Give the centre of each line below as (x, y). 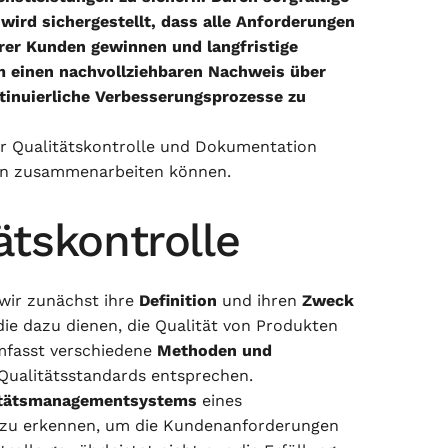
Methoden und (214, 350)
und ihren (262, 300)
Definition (180, 300)
